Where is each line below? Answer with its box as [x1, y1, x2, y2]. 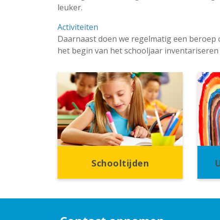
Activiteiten [57, 22, 98, 32]
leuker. [57, 2, 82, 13]
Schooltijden [91, 157, 149, 169]
